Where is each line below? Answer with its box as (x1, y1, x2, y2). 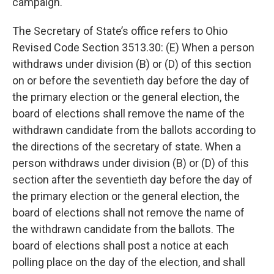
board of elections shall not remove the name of (12, 206, 245, 219)
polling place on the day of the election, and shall (12, 256, 245, 268)
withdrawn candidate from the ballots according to (12, 124, 256, 136)
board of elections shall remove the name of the (12, 107, 245, 120)
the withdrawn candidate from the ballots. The (12, 223, 235, 235)
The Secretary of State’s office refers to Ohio (12, 24, 228, 37)
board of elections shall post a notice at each (12, 239, 229, 252)
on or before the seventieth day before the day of (12, 74, 250, 87)
